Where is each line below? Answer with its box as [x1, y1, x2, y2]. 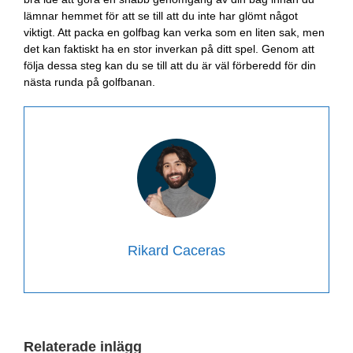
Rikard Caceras [128, 242, 225, 258]
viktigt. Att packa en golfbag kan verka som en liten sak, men [24, 25, 325, 39]
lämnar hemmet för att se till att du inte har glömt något [24, 9, 298, 22]
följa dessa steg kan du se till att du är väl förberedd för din [24, 58, 316, 72]
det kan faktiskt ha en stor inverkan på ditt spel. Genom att [24, 42, 314, 55]
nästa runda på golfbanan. [24, 75, 155, 88]
